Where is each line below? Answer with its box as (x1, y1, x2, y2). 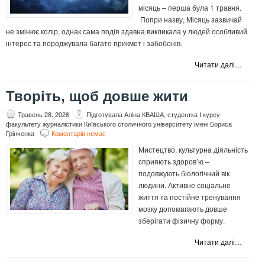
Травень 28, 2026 (18, 109, 69, 119)
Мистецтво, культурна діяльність (138, 144, 248, 155)
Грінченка (6, 128, 34, 138)
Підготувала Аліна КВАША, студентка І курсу (86, 109, 220, 119)
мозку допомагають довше (138, 203, 227, 214)
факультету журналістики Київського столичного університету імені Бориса (6, 119, 232, 129)
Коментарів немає (51, 128, 106, 138)
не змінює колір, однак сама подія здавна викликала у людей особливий (6, 26, 247, 37)
